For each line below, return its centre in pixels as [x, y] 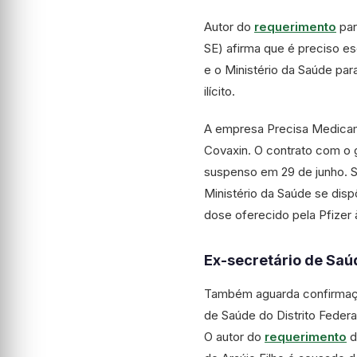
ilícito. [220, 91]
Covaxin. [228, 150]
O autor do [234, 337]
